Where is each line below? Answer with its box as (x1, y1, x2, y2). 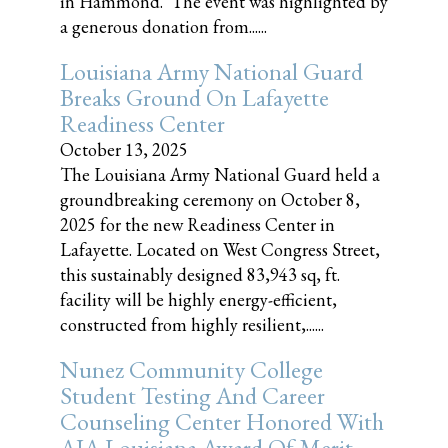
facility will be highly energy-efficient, (60, 288, 337, 311)
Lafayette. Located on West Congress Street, (60, 238, 380, 261)
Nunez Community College (60, 354, 323, 385)
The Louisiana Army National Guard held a (60, 163, 380, 186)
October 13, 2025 (60, 138, 188, 161)
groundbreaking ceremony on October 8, (60, 188, 360, 211)
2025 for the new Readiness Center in (60, 213, 335, 236)
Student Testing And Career (60, 380, 325, 411)
